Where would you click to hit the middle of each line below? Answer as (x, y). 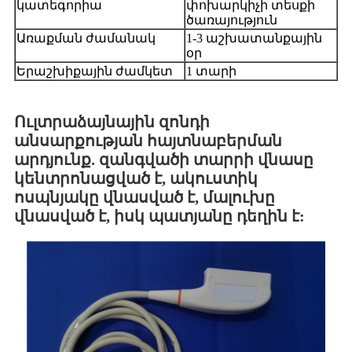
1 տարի (211, 71)
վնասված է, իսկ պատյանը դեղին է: (159, 216)
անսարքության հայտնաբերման (148, 141)
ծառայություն (232, 20)
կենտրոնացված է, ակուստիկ (136, 179)
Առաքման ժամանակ (86, 38)
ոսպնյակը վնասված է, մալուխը (145, 198)
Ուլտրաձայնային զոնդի (112, 122)
